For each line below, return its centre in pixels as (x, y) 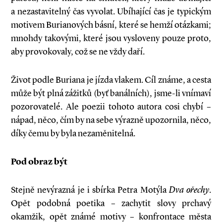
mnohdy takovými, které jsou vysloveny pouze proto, (111, 38)
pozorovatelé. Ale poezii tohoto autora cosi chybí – (111, 107)
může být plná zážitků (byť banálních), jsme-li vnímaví (111, 93)
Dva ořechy (189, 190)
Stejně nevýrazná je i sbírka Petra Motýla (90, 190)
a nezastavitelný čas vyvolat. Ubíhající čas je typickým (111, 11)
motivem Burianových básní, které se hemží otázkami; (111, 25)
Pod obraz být (39, 162)
